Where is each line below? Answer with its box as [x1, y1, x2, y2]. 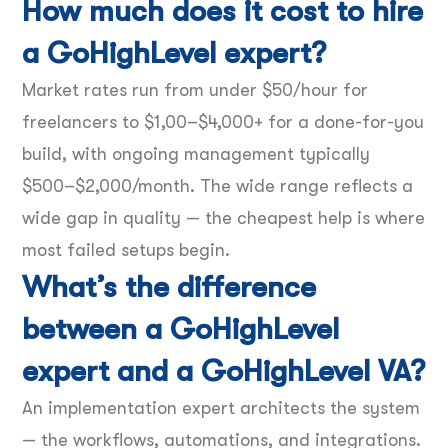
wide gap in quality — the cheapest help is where [22, 207, 425, 228]
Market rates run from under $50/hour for [22, 79, 368, 100]
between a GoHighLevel [22, 311, 339, 346]
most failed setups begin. [22, 239, 230, 260]
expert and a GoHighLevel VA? [22, 353, 425, 388]
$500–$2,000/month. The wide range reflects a [22, 175, 413, 196]
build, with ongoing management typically [22, 143, 370, 164]
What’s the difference [22, 269, 316, 304]
